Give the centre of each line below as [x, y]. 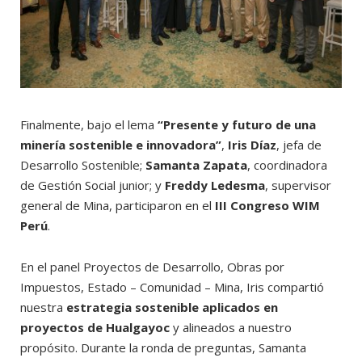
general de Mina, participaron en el [118, 206]
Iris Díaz [250, 145]
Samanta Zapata [196, 165]
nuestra [43, 307]
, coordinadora [287, 165]
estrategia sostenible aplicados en [172, 307]
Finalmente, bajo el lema [89, 125]
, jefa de [299, 145]
